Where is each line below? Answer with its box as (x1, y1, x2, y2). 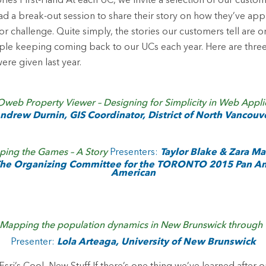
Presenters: (109, 148, 158, 157)
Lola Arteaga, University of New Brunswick (54, 237, 256, 247)
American (110, 169, 156, 178)
